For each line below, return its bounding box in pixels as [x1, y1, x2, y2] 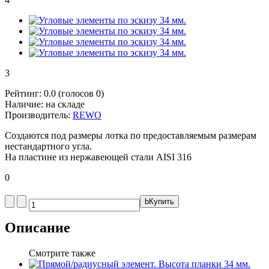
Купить [149, 196, 174, 206]
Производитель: [5, 109, 73, 120]
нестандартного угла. [5, 141, 92, 151]
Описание [5, 219, 70, 235]
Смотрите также [29, 247, 95, 258]
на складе [46, 98, 85, 109]
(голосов [56, 88, 96, 98]
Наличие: [5, 98, 46, 109]
